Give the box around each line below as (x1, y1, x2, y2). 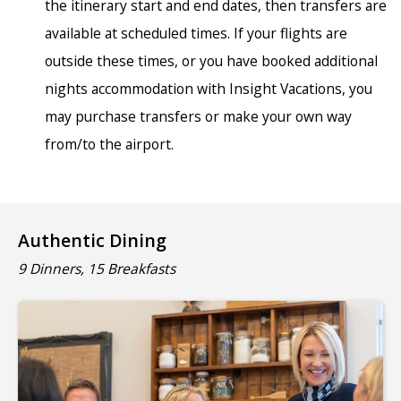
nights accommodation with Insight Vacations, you (45, 78, 372, 98)
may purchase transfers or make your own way (45, 106, 352, 126)
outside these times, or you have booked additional (45, 50, 378, 71)
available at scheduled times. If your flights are (45, 22, 347, 43)
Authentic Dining (18, 227, 166, 252)
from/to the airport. (45, 133, 174, 154)
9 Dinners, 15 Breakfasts (18, 258, 175, 278)
